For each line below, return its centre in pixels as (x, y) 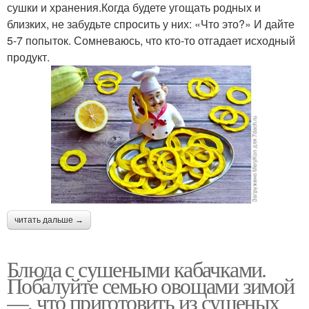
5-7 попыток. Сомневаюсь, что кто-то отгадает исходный (151, 40)
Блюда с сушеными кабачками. (137, 268)
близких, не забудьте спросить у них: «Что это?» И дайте (151, 23)
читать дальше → (49, 220)
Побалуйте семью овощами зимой (151, 285)
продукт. (28, 57)
